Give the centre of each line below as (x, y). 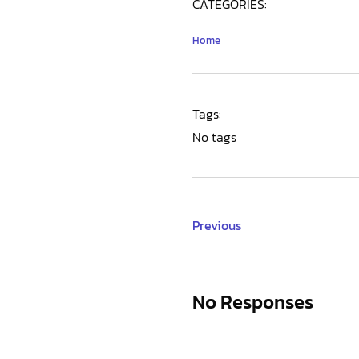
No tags (214, 137)
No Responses (253, 301)
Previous (217, 225)
